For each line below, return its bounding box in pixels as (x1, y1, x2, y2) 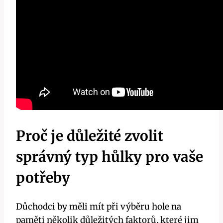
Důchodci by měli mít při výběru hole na (16, 201, 181, 212)
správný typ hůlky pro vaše (16, 148, 203, 166)
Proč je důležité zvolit (16, 127, 163, 145)
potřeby (16, 169, 70, 187)
